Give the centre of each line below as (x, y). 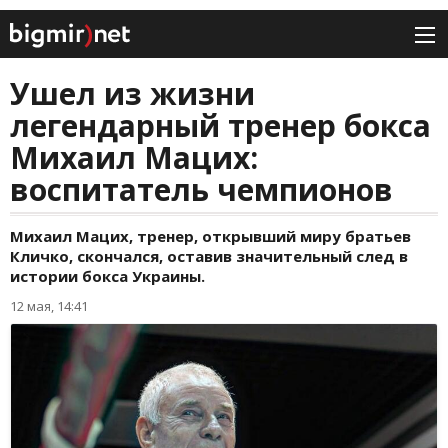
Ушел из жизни (132, 94)
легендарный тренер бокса (220, 126)
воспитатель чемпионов (201, 190)
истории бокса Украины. (107, 276)
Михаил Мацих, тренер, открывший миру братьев (210, 236)
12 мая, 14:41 (49, 306)
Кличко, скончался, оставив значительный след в (209, 256)
